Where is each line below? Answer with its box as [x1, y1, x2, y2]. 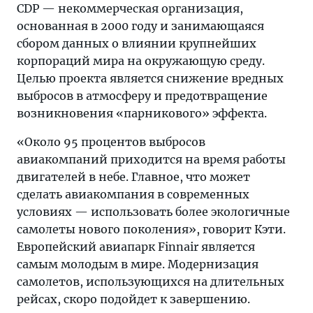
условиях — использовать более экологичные [17, 205, 290, 219]
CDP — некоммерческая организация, [17, 1, 243, 15]
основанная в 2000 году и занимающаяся [17, 19, 264, 33]
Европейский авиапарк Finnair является [17, 240, 255, 254]
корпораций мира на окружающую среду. [17, 54, 265, 68]
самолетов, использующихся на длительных [17, 275, 284, 289]
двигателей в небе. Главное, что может [17, 170, 250, 184]
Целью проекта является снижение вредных [17, 71, 284, 85]
